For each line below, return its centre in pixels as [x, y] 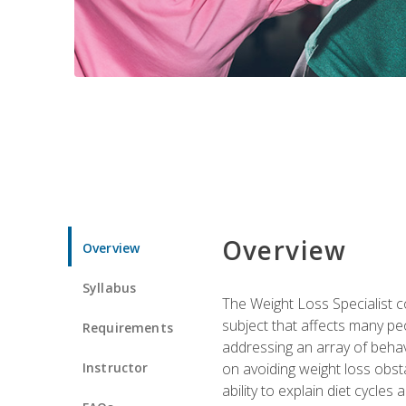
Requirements [128, 327]
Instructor [116, 367]
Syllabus [110, 287]
